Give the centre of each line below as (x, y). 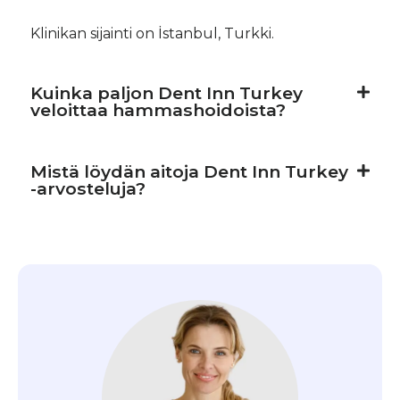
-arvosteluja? (88, 188)
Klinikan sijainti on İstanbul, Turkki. (152, 33)
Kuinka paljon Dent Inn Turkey (167, 92)
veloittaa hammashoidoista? (158, 109)
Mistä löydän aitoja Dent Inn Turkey (189, 171)
